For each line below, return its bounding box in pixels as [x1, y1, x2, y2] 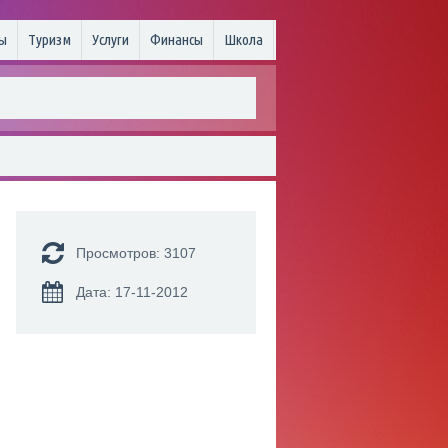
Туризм [28, 31, 71, 48]
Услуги [92, 31, 129, 48]
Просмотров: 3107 [76, 245, 196, 261]
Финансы [150, 31, 203, 48]
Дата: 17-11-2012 [76, 284, 188, 300]
